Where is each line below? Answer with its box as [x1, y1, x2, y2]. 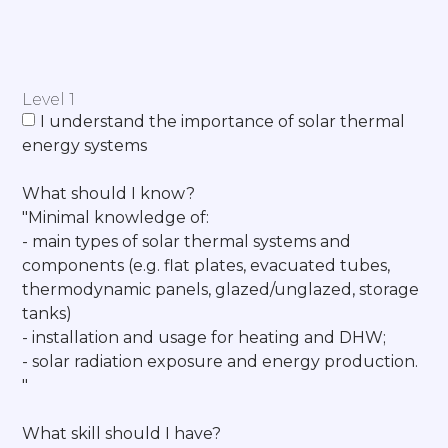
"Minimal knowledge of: [22, 207, 210, 227]
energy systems [22, 135, 148, 155]
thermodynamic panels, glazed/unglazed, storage [22, 279, 420, 299]
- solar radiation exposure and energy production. [22, 351, 419, 371]
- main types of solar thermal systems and [22, 231, 352, 251]
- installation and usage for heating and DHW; [22, 327, 387, 347]
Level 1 [22, 90, 76, 110]
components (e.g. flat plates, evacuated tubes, [22, 255, 391, 275]
